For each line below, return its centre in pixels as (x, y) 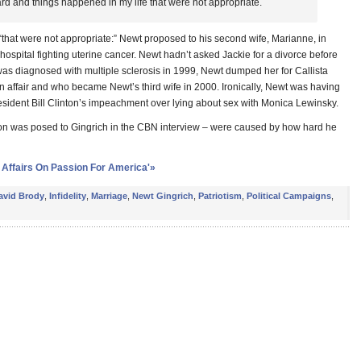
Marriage (109, 196)
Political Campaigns (289, 196)
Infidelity (68, 196)
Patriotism (220, 196)
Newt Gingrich (163, 196)
